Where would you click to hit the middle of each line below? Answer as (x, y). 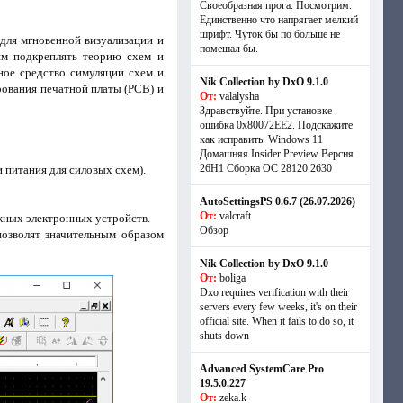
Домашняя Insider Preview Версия (276, 154)
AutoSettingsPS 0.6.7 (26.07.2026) (277, 201)
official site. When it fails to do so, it (276, 321)
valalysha (239, 96)
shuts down (224, 336)
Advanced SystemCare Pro (261, 369)
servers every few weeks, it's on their (278, 307)
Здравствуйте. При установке (265, 111)
